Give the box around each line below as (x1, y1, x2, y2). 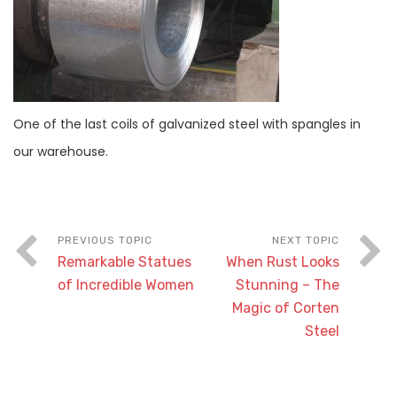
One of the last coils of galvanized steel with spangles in (13, 114, 361, 133)
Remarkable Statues (58, 253, 191, 270)
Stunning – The (236, 276, 339, 293)
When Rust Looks (226, 253, 339, 270)
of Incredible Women (58, 276, 194, 293)
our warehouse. (13, 142, 108, 160)
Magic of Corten (232, 299, 339, 316)
